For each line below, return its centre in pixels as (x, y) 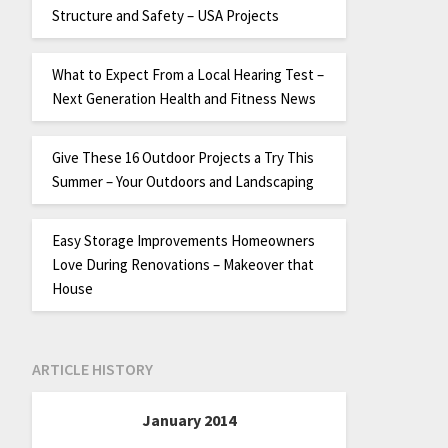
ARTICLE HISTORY (92, 369)
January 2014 (188, 420)
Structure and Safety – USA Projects (165, 15)
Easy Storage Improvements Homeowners (183, 240)
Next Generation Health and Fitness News (183, 98)
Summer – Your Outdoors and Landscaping (182, 181)
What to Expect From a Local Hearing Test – (187, 74)
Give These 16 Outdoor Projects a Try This (182, 157)
